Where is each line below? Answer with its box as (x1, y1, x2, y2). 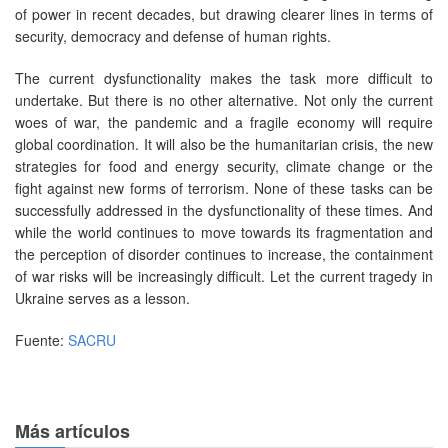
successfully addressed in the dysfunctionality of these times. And (15, 199, 433, 220)
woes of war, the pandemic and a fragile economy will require (15, 111, 433, 132)
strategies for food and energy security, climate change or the (15, 155, 433, 176)
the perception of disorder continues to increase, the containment (15, 243, 433, 264)
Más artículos (15, 417, 130, 444)
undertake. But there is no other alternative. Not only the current (15, 89, 433, 110)
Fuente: (15, 329, 68, 350)
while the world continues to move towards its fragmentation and (15, 221, 433, 242)
